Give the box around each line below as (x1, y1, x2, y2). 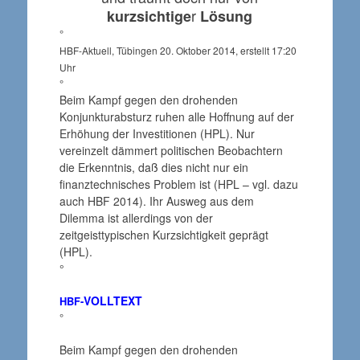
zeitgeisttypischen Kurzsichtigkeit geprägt (59, 226, 268, 243)
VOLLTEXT (83, 292, 142, 309)
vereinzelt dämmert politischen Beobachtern (59, 141, 283, 158)
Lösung (200, 5, 253, 27)
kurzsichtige (107, 5, 192, 27)
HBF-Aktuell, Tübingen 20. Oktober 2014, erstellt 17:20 (59, 43, 297, 57)
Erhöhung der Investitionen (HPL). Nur (59, 125, 255, 141)
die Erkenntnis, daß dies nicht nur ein (59, 158, 248, 175)
